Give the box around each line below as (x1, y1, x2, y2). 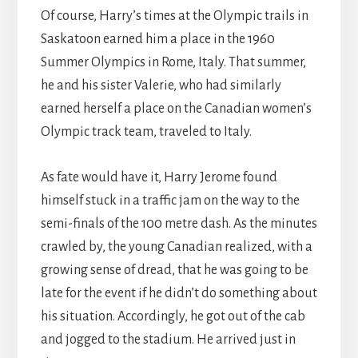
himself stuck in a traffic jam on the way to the (40, 193, 300, 209)
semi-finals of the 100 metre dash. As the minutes (40, 217, 317, 232)
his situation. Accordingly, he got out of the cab (40, 309, 305, 324)
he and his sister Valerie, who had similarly (40, 78, 281, 93)
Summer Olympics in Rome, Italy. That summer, (40, 55, 306, 70)
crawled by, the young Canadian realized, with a (40, 240, 312, 255)
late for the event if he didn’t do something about (40, 286, 317, 301)
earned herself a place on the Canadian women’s (40, 101, 312, 117)
